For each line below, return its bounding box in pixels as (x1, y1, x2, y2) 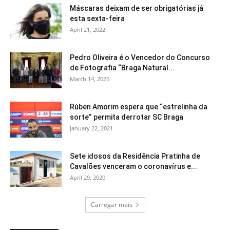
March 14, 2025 (70, 74, 109, 83)
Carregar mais (90, 200, 132, 209)
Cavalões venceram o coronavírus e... (70, 162, 197, 170)
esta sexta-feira (70, 14, 125, 23)
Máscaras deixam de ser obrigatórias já (70, 4, 203, 12)
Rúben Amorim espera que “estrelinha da (70, 102, 207, 111)
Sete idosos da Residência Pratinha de (70, 151, 200, 160)
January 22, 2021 (70, 124, 113, 132)
